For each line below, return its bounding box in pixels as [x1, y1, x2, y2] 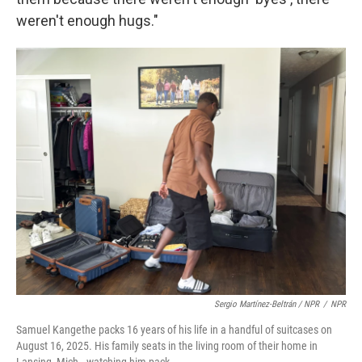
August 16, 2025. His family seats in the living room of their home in [16, 339, 318, 352]
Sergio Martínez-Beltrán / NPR [214, 299, 319, 309]
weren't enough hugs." [16, 12, 158, 29]
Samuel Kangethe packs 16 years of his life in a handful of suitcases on [16, 323, 332, 336]
